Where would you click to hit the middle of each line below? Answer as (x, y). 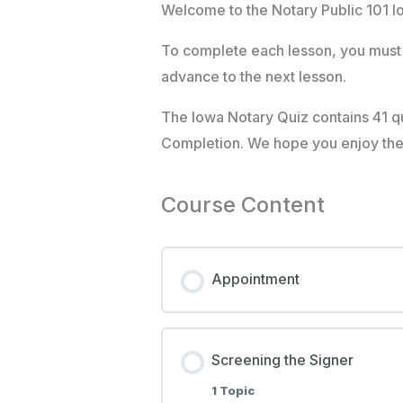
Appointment (255, 279)
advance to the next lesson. (253, 77)
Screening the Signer (282, 360)
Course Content (242, 205)
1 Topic (233, 391)
